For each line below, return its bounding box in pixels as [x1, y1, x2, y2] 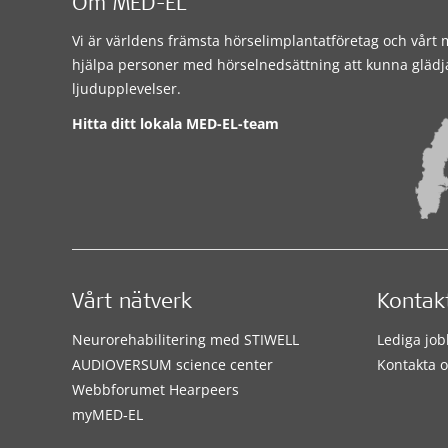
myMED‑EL [72, 404, 143, 424]
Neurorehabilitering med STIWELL [72, 329, 299, 349]
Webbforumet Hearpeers [72, 379, 239, 399]
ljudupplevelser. [72, 79, 181, 98]
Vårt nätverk [72, 292, 192, 314]
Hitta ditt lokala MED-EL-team [72, 114, 279, 133]
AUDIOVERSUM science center [72, 354, 273, 374]
